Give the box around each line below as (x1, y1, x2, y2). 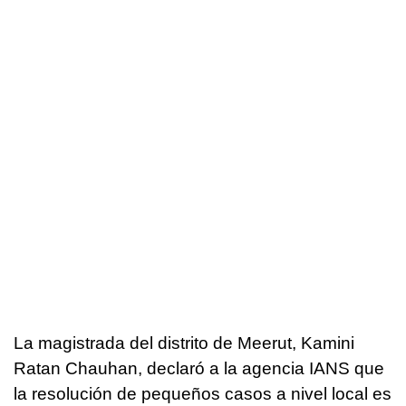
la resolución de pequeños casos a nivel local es (14, 384, 391, 404)
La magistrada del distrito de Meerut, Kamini (14, 333, 354, 353)
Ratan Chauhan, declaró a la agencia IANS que (14, 359, 384, 379)
